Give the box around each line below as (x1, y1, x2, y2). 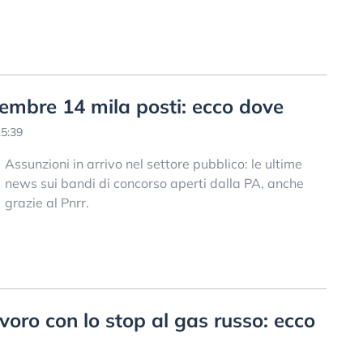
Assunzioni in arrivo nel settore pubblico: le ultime (4, 156, 302, 173)
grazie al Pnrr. (4, 194, 89, 211)
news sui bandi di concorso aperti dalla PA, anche (4, 175, 304, 192)
